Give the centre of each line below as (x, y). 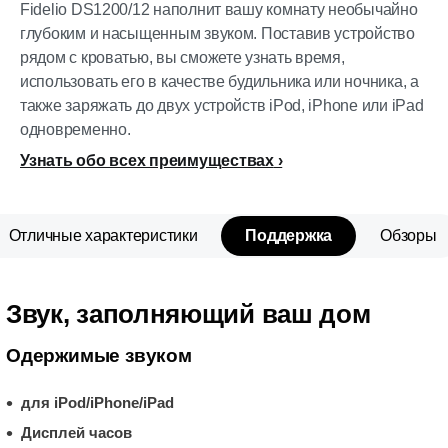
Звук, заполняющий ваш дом (188, 314)
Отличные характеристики (103, 235)
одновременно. (75, 129)
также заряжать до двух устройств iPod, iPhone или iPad (222, 105)
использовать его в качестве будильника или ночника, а (219, 81)
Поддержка (289, 235)
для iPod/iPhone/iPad (97, 402)
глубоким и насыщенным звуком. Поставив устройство (217, 33)
